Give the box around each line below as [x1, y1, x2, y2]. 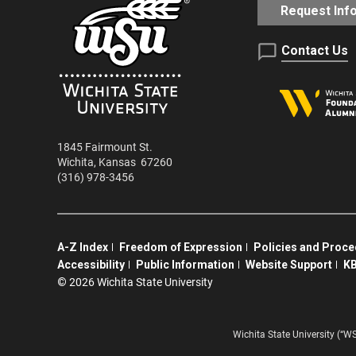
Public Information [136, 258, 234, 272]
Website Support [246, 258, 332, 272]
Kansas [99, 156, 136, 170]
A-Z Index [57, 241, 108, 254]
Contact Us [281, 43, 348, 59]
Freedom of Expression [119, 241, 242, 254]
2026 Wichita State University [67, 276, 213, 289]
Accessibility [57, 258, 125, 272]
